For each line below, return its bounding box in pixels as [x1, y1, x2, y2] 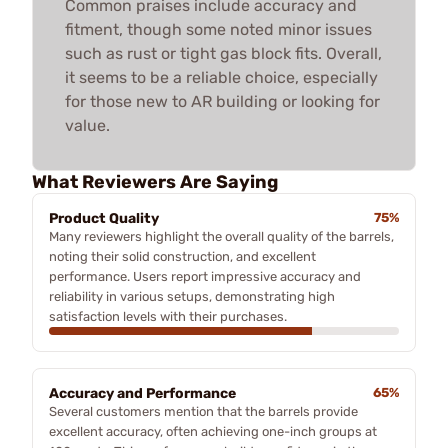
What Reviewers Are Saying [32, 170, 278, 193]
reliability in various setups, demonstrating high [49, 288, 335, 304]
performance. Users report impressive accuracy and [49, 268, 361, 284]
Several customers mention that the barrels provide [49, 403, 358, 419]
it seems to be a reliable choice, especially [65, 67, 378, 87]
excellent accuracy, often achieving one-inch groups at [49, 423, 377, 439]
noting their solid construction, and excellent [49, 248, 316, 264]
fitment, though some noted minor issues [65, 19, 372, 39]
